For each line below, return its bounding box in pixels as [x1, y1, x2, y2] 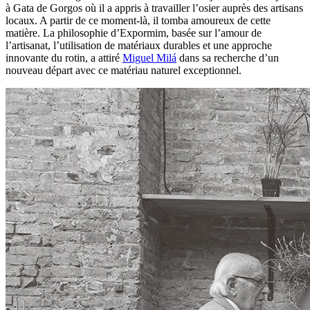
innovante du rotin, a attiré [6, 51, 122, 64]
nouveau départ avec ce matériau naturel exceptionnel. [6, 64, 241, 76]
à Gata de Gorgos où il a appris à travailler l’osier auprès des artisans [6, 1, 303, 14]
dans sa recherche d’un [176, 51, 279, 64]
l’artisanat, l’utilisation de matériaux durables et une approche [6, 39, 272, 51]
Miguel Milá [122, 51, 176, 64]
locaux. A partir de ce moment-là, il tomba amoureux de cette [6, 14, 271, 26]
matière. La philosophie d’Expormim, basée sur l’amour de [6, 26, 262, 39]
